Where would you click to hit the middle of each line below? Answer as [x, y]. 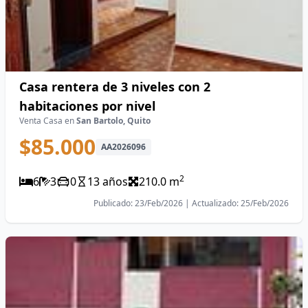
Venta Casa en [48, 121]
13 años [108, 181]
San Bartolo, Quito [113, 121]
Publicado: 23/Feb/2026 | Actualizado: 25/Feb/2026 [191, 203]
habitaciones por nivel [87, 106]
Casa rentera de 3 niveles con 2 [115, 87]
